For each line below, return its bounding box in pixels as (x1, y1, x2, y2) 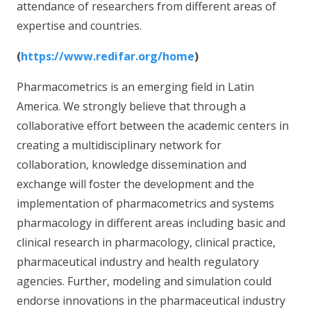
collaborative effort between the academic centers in (17, 117, 289, 133)
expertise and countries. (17, 17, 142, 33)
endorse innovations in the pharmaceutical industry (17, 292, 285, 308)
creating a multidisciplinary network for (17, 137, 221, 153)
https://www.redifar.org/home (21, 48, 194, 64)
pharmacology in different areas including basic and (17, 215, 285, 230)
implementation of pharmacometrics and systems (17, 195, 274, 211)
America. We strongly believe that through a (17, 98, 246, 114)
